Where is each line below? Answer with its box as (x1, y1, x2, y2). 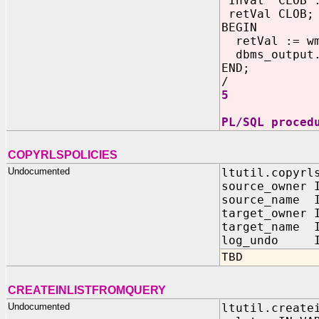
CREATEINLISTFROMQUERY (8, 284, 166, 296)
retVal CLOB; (221, 7, 314, 21)
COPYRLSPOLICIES (8, 149, 117, 161)
